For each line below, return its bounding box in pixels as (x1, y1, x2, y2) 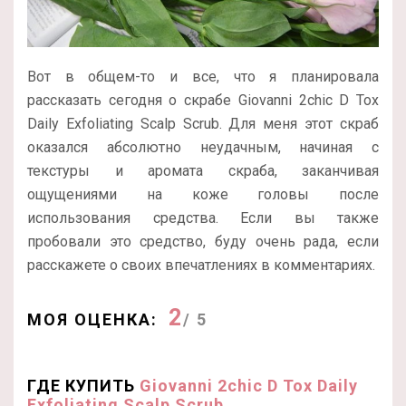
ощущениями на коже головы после (27, 185, 379, 203)
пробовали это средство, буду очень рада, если (27, 232, 379, 250)
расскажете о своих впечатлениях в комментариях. (27, 256, 375, 274)
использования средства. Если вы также (27, 208, 379, 227)
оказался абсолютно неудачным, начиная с (27, 138, 379, 156)
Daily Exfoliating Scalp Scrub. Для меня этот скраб (27, 114, 379, 132)
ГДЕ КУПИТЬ (27, 375, 140, 395)
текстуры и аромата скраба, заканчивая (27, 161, 379, 179)
